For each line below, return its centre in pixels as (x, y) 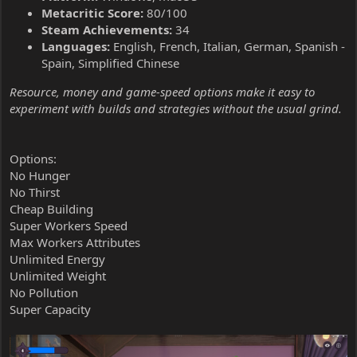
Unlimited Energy (57, 259)
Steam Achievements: (107, 29)
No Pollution (44, 292)
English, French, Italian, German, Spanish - (228, 46)
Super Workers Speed (69, 225)
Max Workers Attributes (75, 242)
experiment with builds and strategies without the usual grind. (176, 108)
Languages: (76, 46)
